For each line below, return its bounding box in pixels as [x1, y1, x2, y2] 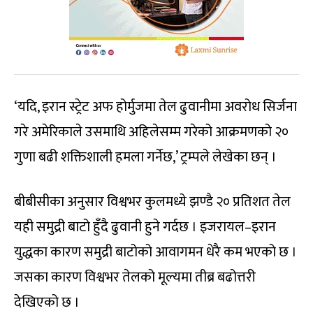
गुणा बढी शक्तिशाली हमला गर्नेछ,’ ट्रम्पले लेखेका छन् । [14, 145, 277, 170]
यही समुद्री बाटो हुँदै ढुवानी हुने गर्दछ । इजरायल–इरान [14, 215, 276, 240]
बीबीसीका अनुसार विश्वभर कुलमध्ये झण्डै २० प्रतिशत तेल [14, 190, 291, 214]
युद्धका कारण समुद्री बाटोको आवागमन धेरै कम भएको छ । [14, 240, 297, 265]
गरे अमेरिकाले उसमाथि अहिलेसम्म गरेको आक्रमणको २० [14, 120, 289, 145]
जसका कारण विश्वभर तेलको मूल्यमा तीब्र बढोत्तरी [14, 265, 256, 290]
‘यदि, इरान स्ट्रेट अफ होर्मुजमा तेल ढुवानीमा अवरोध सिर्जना [14, 95, 297, 119]
